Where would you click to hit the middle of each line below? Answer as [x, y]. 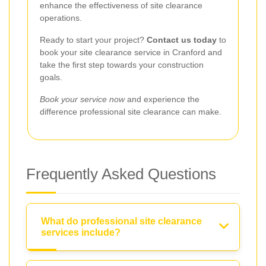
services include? [81, 233]
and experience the [162, 99]
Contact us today [182, 40]
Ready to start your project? [93, 40]
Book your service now [82, 99]
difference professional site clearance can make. [131, 112]
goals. [51, 77]
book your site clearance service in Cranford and [131, 53]
